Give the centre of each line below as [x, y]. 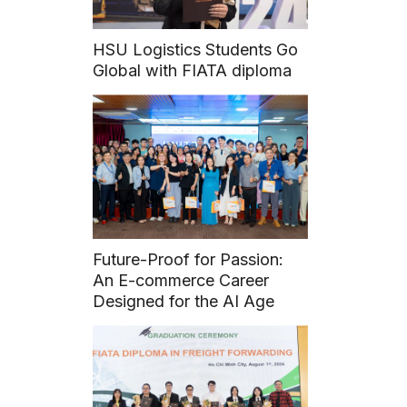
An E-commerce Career [181, 281]
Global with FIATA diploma [193, 71]
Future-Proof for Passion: [189, 260]
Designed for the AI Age [184, 302]
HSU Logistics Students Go [196, 50]
